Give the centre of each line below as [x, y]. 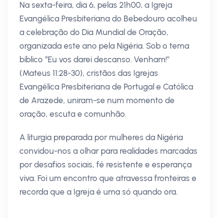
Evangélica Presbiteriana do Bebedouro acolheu [108, 18]
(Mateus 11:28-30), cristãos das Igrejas [89, 73]
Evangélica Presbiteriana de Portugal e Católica [106, 86]
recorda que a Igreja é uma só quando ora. [99, 191]
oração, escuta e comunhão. [73, 114]
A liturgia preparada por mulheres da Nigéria [101, 137]
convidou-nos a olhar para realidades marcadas [109, 151]
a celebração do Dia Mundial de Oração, [94, 32]
